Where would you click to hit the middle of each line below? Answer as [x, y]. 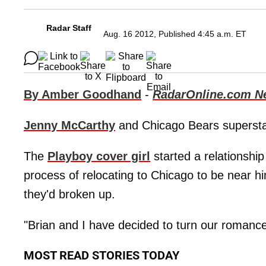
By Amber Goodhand [83, 95]
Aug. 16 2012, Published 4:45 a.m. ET [175, 34]
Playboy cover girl [99, 156]
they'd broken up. [69, 194]
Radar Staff [69, 28]
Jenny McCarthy [69, 126]
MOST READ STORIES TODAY [102, 256]
